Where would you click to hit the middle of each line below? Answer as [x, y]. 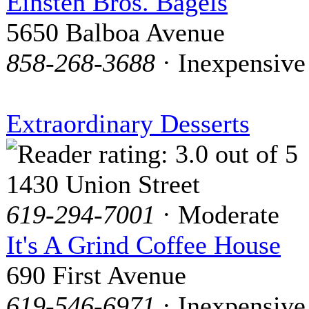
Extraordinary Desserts [128, 123]
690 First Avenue [96, 275]
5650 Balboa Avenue [116, 32]
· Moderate [217, 214]
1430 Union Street [103, 184]
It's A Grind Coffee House [143, 245]
